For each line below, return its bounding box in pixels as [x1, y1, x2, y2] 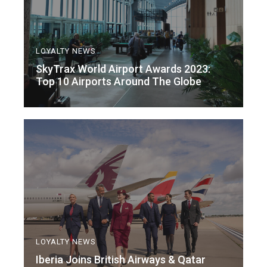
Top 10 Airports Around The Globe [36, 74, 201, 88]
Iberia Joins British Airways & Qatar [36, 253, 206, 266]
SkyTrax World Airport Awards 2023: [36, 62, 210, 75]
